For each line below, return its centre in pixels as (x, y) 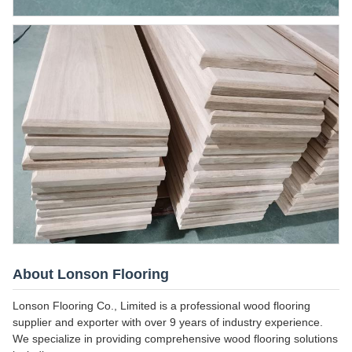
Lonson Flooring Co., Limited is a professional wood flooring (161, 306)
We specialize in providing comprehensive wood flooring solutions (175, 339)
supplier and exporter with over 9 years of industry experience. (168, 323)
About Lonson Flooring (91, 275)
